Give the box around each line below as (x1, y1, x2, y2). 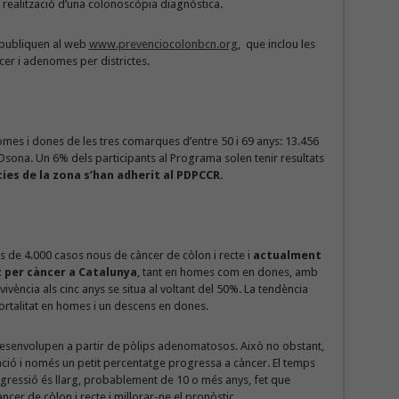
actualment (252, 248, 322, 262)
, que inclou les (237, 37, 315, 51)
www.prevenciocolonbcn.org (88, 37, 238, 51)
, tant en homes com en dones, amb (136, 265, 318, 279)
